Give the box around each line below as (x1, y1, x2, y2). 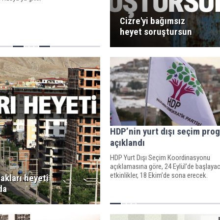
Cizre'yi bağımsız (119, 15, 185, 27)
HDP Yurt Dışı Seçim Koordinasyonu (110, 153, 210, 162)
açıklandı (110, 137, 145, 148)
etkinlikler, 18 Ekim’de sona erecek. (110, 170, 208, 180)
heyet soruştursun (119, 26, 192, 37)
